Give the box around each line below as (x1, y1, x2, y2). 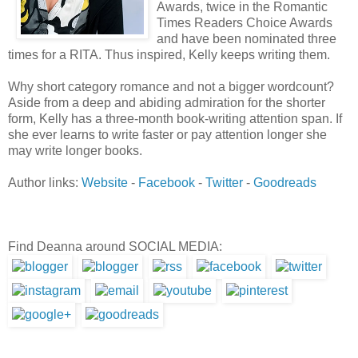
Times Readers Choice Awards (157, 16, 332, 30)
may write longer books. (8, 144, 142, 157)
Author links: (8, 176, 82, 189)
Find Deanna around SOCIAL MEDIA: (8, 240, 222, 253)
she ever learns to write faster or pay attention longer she (8, 128, 327, 141)
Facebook (138, 176, 195, 189)
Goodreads (253, 176, 316, 189)
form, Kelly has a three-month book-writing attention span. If (8, 112, 342, 125)
